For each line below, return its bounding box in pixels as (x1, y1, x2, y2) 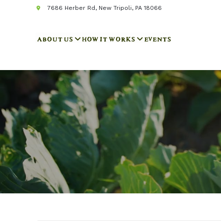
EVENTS (143, 33, 170, 43)
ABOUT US (36, 33, 72, 43)
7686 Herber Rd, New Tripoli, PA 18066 (47, 4, 162, 11)
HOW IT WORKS (80, 33, 134, 43)
